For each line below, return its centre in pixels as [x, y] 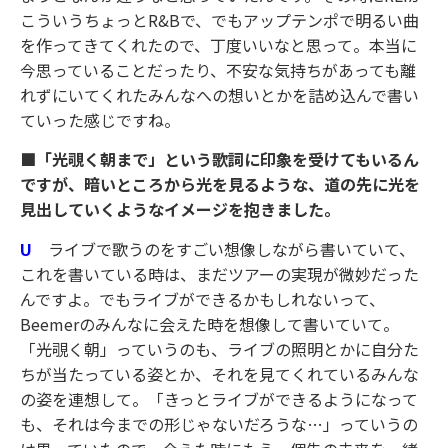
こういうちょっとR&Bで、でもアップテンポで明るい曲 [219, 19]
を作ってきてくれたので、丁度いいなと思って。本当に [218, 44]
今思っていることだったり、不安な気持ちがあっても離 [218, 69]
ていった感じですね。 [100, 119]
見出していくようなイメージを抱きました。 [180, 209]
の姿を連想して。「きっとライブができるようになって [219, 398]
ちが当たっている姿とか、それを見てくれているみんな [219, 373]
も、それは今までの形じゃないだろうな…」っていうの [219, 423]
